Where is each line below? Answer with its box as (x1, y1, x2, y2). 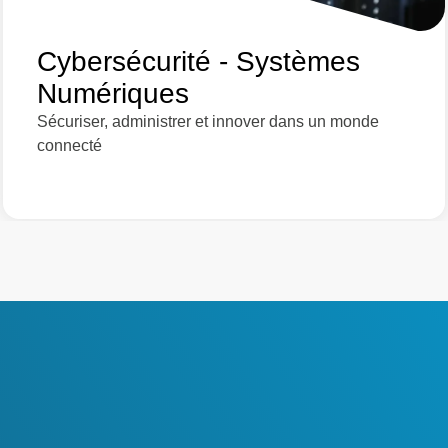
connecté (36, 137, 102, 155)
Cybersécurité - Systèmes (36, 46, 360, 78)
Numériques (36, 78, 189, 110)
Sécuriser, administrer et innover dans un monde (36, 113, 379, 131)
